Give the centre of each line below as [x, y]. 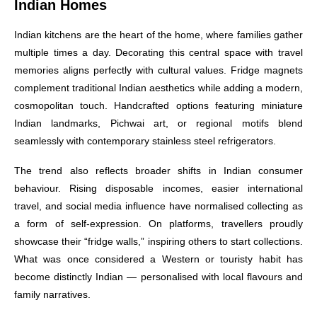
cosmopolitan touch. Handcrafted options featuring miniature [158, 105]
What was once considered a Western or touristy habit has [158, 259]
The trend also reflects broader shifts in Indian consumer [158, 171]
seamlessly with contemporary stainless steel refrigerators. [145, 141]
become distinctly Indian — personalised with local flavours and [158, 277]
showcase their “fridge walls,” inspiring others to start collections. [158, 241]
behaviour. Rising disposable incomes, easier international [158, 188]
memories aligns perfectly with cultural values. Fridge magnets [158, 70]
